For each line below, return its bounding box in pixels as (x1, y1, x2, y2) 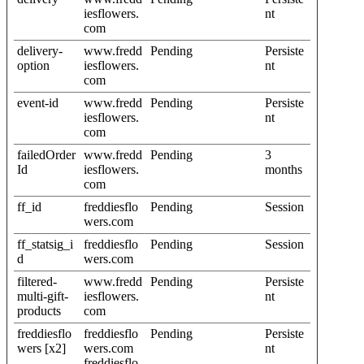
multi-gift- (17, 288, 68, 303)
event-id (17, 95, 58, 110)
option (17, 58, 50, 72)
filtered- (17, 274, 57, 288)
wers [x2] (17, 340, 66, 355)
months (265, 162, 302, 176)
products (17, 303, 61, 318)
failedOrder (17, 147, 76, 162)
